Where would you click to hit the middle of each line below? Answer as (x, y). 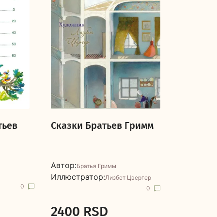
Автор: (64, 165)
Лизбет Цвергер (128, 178)
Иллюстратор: (78, 177)
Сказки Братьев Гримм (102, 125)
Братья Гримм (96, 166)
